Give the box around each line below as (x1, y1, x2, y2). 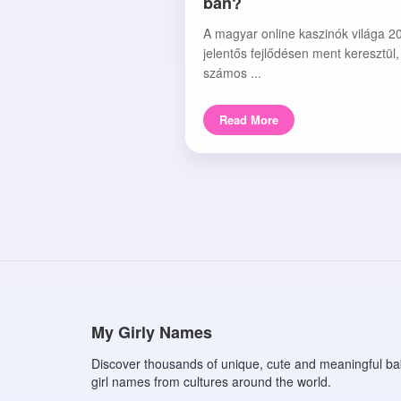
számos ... (203, 64, 261, 81)
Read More (219, 111, 278, 128)
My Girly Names (91, 320, 212, 344)
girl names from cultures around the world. (91, 372, 331, 390)
